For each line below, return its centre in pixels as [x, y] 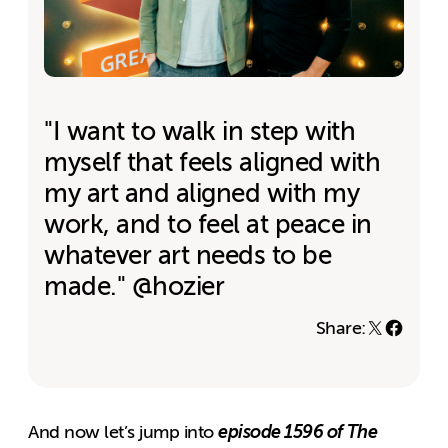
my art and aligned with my [202, 193]
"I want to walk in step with [200, 131]
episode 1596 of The [298, 431]
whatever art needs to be [188, 255]
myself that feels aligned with [212, 162]
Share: [340, 327]
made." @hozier [134, 286]
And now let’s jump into [123, 431]
